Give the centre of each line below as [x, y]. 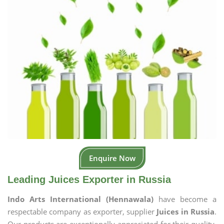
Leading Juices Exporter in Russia [89, 179]
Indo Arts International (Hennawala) [83, 199]
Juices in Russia [186, 211]
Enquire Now [112, 158]
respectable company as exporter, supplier [82, 211]
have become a [187, 199]
